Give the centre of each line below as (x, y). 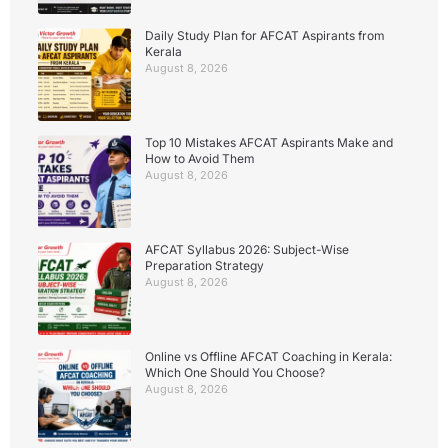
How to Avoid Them (200, 159)
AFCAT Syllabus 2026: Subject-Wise (247, 250)
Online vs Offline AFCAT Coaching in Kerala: (268, 357)
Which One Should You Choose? (235, 373)
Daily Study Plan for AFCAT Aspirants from (265, 36)
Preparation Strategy (204, 266)
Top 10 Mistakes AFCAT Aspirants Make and (269, 143)
